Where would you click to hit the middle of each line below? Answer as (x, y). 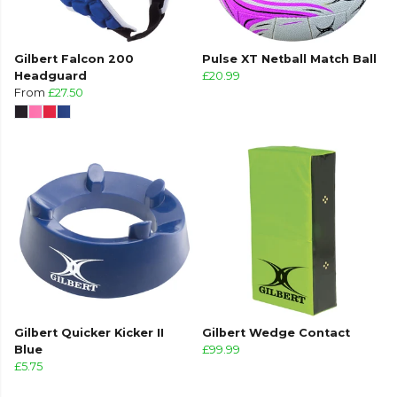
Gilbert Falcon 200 (74, 59)
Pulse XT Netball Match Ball (289, 59)
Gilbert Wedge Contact (276, 333)
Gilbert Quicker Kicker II (89, 333)
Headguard (51, 76)
